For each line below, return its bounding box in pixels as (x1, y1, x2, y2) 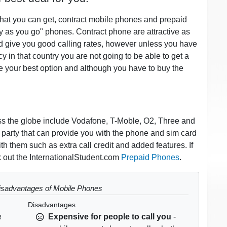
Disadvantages (27, 201, 75, 209)
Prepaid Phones (121, 153, 179, 162)
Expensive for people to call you (48, 212, 171, 221)
